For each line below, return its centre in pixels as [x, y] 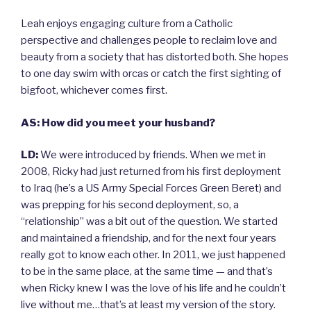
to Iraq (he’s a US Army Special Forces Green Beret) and [151, 188]
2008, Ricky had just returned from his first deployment [151, 172]
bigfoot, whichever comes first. [94, 91]
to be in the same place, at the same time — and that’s [147, 272]
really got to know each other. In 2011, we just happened [153, 255]
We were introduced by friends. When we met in [152, 155]
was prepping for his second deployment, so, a [130, 205]
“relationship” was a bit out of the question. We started [149, 222]
